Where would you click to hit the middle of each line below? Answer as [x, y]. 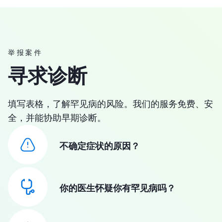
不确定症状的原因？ [100, 146]
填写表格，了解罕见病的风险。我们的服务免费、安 [111, 104]
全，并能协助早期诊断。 [57, 118]
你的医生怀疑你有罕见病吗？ [117, 188]
